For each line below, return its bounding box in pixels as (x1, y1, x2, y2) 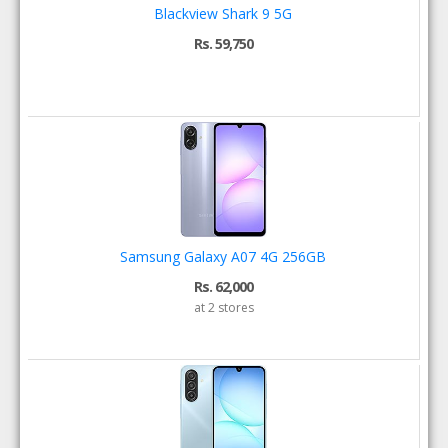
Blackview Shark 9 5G (154, 4, 293, 23)
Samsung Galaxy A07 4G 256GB (120, 247, 327, 266)
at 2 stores (194, 299, 255, 316)
